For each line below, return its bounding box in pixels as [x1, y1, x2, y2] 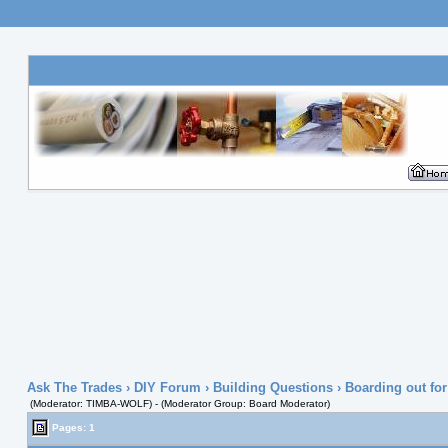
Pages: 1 [48, 421, 95, 433]
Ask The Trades [26, 380, 122, 395]
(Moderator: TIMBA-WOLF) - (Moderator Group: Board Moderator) [29, 398, 330, 409]
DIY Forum [133, 380, 201, 395]
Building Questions [212, 380, 333, 395]
